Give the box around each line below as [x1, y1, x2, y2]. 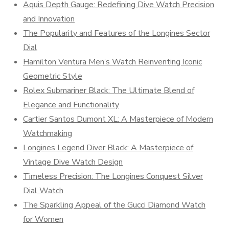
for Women [23, 213, 63, 225]
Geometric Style [23, 70, 82, 82]
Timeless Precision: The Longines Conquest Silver [23, 170, 203, 182]
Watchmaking [23, 127, 72, 139]
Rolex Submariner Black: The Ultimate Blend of [23, 84, 194, 96]
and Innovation [23, 13, 75, 25]
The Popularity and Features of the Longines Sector [23, 27, 210, 39]
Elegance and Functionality [23, 99, 119, 110]
